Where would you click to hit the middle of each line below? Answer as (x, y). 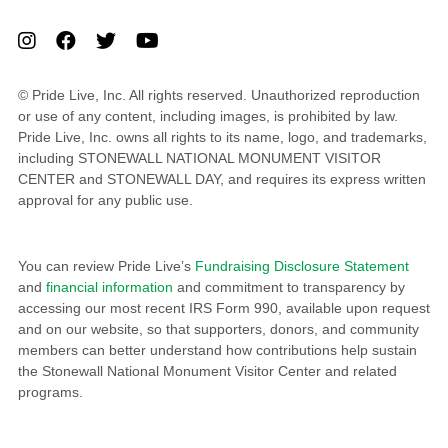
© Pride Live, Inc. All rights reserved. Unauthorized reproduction (218, 95)
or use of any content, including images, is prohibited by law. (207, 116)
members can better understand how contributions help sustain (217, 350)
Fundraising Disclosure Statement (301, 266)
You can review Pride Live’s (106, 266)
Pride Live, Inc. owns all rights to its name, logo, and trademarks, (222, 137)
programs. (50, 392)
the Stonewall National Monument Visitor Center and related (207, 371)
